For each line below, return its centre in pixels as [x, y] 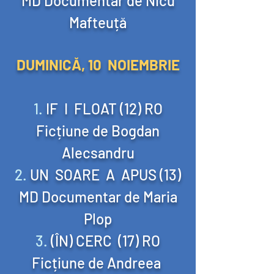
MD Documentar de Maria [98, 197]
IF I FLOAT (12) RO [104, 109]
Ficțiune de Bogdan [98, 131]
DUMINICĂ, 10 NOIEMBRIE [98, 65]
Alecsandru [98, 153]
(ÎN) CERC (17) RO [106, 241]
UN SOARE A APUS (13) [106, 175]
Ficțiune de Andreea [98, 263]
